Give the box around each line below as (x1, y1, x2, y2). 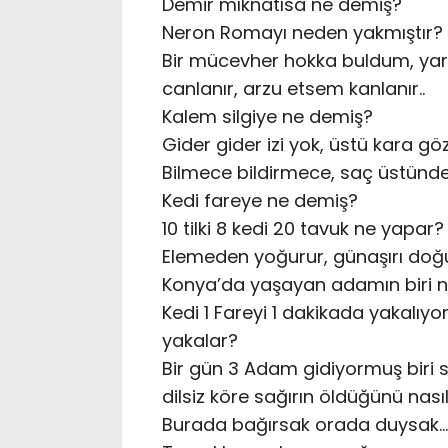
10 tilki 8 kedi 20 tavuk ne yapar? (162, 216, 444, 242)
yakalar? (162, 328, 238, 354)
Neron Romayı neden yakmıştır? (162, 20, 443, 46)
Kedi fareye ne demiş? (162, 188, 358, 214)
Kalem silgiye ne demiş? (162, 104, 373, 130)
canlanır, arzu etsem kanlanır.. (162, 76, 425, 102)
